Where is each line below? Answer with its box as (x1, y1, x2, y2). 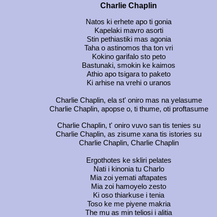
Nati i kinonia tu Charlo (93, 165, 164, 173)
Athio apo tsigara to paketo (87, 70, 170, 78)
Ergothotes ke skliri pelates (86, 156, 171, 165)
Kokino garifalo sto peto (92, 53, 166, 61)
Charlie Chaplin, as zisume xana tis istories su (56, 130, 201, 139)
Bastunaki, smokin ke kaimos (82, 62, 175, 70)
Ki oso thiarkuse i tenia (93, 191, 164, 200)
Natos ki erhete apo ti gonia (86, 18, 171, 26)
